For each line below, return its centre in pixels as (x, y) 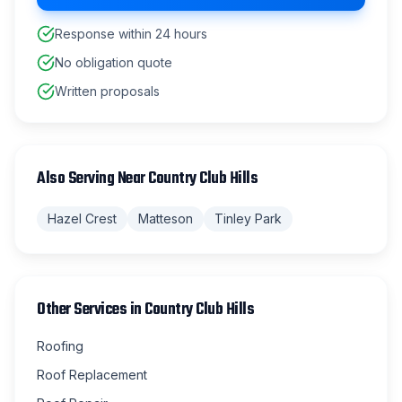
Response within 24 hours (131, 34)
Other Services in (91, 310)
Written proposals (107, 91)
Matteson (166, 218)
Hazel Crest (82, 218)
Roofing (60, 346)
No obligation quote (114, 62)
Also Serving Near (92, 179)
